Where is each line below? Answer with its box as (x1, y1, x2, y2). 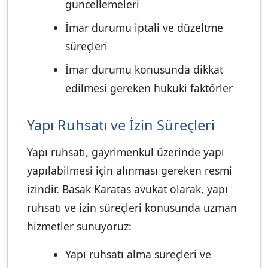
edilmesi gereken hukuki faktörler (65, 81, 233, 96)
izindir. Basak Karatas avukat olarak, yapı (27, 182, 228, 197)
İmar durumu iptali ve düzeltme (65, 20, 223, 35)
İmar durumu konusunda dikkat (65, 62, 223, 77)
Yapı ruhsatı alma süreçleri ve (65, 247, 211, 262)
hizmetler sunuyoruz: (27, 219, 132, 234)
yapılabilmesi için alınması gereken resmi (27, 163, 232, 178)
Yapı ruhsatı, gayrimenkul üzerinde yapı (27, 145, 224, 160)
